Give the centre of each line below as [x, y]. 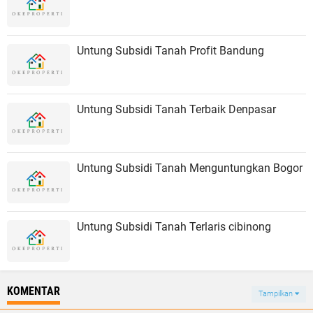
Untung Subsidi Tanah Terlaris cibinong [174, 227]
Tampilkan [277, 294]
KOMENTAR [34, 291]
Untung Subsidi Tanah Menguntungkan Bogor [190, 168]
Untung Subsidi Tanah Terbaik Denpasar [176, 109]
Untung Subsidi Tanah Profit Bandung [170, 51]
